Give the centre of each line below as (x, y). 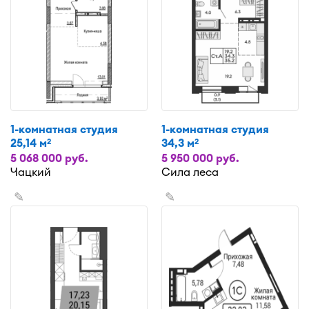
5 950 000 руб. (200, 158)
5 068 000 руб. (49, 158)
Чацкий (31, 171)
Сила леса (190, 171)
